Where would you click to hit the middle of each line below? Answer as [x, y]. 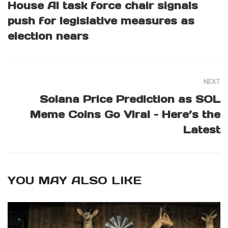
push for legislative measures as [101, 21]
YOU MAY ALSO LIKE [75, 180]
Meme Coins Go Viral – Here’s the [125, 115]
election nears [48, 36]
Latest [202, 130]
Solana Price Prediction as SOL [130, 99]
